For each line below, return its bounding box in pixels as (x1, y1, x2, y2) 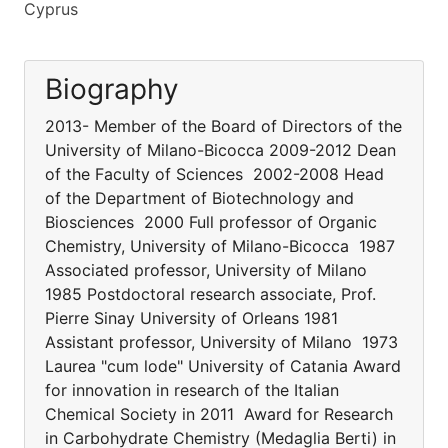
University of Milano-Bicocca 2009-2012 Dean (45, 140, 396, 160)
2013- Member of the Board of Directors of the (45, 116, 402, 136)
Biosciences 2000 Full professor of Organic (45, 212, 377, 232)
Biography (45, 72, 179, 106)
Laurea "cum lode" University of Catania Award (45, 356, 401, 376)
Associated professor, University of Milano (45, 260, 367, 280)
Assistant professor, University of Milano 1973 (45, 332, 398, 352)
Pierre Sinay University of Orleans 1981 (45, 308, 338, 328)
